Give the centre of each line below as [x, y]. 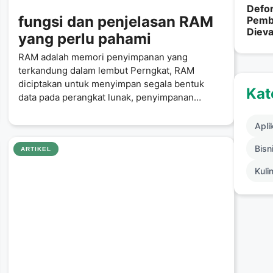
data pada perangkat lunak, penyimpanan [106, 97]
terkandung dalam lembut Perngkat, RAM [106, 70]
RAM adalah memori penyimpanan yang [103, 57]
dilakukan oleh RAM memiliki [80, 110]
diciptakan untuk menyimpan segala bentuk [111, 83]
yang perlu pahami [85, 38]
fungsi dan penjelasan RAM [116, 21]
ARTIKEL [36, 149]
